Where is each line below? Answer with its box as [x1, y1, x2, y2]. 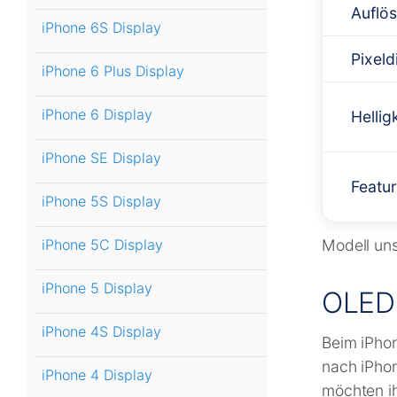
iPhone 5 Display [42, 279, 152, 298]
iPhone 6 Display [42, 105, 152, 124]
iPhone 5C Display [42, 236, 163, 254]
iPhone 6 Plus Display [42, 62, 184, 81]
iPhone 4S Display [42, 323, 161, 341]
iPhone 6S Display [42, 19, 161, 37]
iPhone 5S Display [42, 192, 161, 211]
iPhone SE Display [42, 149, 161, 167]
